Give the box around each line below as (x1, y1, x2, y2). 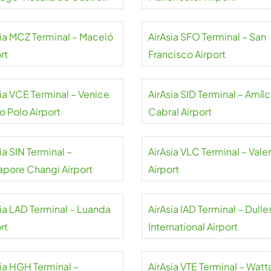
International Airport (148, 220, 238, 233)
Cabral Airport (148, 105, 212, 118)
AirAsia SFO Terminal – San (148, 30, 266, 43)
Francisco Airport (148, 48, 226, 60)
